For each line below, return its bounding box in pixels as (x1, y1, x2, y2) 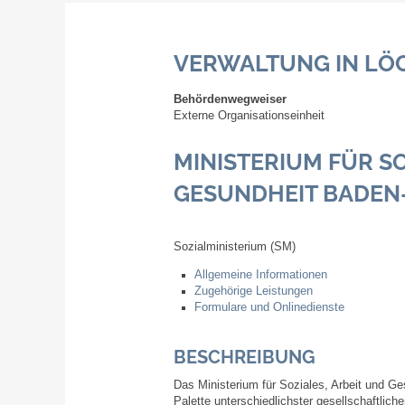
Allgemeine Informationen (193, 268, 327, 281)
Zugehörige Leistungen (193, 284, 313, 297)
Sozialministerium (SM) (174, 240, 296, 254)
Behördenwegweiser (174, 92, 287, 106)
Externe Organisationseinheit (174, 108, 325, 122)
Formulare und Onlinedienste (193, 300, 344, 314)
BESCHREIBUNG (174, 346, 316, 369)
